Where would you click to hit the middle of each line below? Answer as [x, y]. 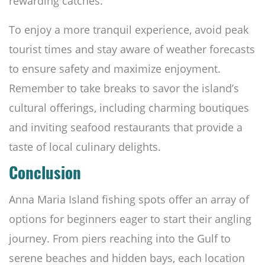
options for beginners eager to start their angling [130, 219]
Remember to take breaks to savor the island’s [124, 88]
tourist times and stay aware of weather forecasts [132, 49]
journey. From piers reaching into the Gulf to [120, 239]
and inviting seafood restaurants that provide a [126, 127]
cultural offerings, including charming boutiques [129, 108]
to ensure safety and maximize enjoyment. [115, 69]
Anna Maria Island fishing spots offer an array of [129, 200]
